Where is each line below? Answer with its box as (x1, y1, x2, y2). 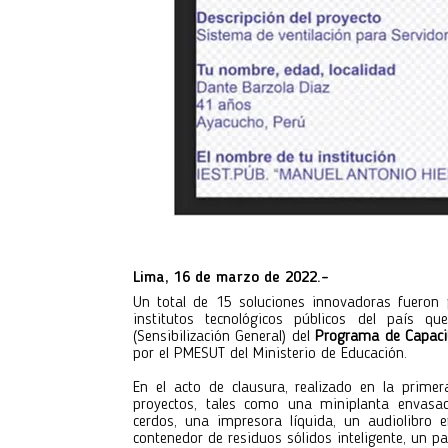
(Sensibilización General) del (133, 329, 316, 345)
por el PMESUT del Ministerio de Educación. (133, 346, 407, 362)
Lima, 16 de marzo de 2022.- (133, 270, 329, 286)
